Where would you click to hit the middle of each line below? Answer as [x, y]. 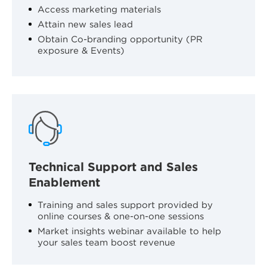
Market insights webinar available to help [129, 231]
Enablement [64, 182]
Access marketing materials [99, 9]
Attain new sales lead [85, 24]
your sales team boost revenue [106, 242]
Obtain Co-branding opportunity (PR [120, 39]
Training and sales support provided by [125, 205]
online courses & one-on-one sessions [121, 216]
